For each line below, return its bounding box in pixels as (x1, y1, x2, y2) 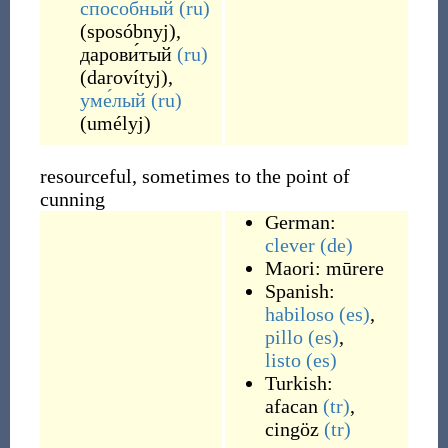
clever (264, 234, 315, 256)
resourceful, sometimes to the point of (39, 165, 350, 187)
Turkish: (264, 372, 333, 394)
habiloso (264, 303, 334, 325)
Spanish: (264, 280, 335, 302)
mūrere (325, 257, 384, 279)
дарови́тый (79, 43, 172, 65)
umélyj (86, 112, 144, 134)
